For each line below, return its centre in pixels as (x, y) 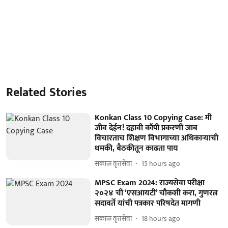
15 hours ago (161, 164)
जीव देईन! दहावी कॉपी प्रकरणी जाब (146, 128)
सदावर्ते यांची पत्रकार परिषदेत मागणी (148, 203)
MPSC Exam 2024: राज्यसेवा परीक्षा (150, 183)
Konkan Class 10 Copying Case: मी (153, 118)
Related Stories (46, 92)
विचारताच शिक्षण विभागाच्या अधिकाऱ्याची (157, 138)
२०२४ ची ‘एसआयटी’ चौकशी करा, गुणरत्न (156, 193)
